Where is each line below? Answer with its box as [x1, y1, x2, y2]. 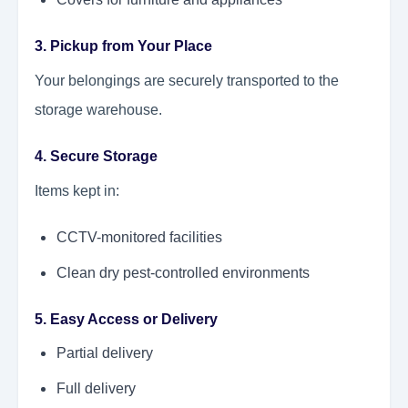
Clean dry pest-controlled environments [56, 265, 310, 281]
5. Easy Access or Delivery [35, 311, 218, 328]
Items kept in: [35, 183, 119, 199]
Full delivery [56, 381, 136, 397]
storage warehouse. [35, 102, 162, 118]
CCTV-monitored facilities [56, 229, 222, 246]
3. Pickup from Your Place [35, 38, 212, 55]
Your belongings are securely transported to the [35, 73, 339, 89]
